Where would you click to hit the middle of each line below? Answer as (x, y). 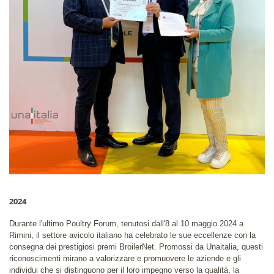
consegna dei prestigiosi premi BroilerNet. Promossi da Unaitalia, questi (136, 246)
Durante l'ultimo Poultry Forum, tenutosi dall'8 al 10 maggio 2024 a (126, 223)
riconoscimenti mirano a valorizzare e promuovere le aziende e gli (125, 258)
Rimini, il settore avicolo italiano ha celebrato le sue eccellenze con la (132, 235)
